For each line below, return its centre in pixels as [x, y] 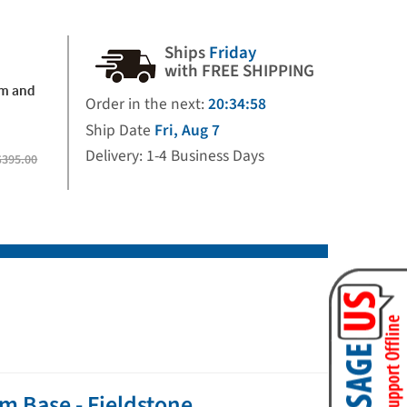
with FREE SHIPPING [239, 71]
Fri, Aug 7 [187, 130]
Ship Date [119, 130]
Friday [233, 53]
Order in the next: [146, 104]
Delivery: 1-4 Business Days [174, 156]
